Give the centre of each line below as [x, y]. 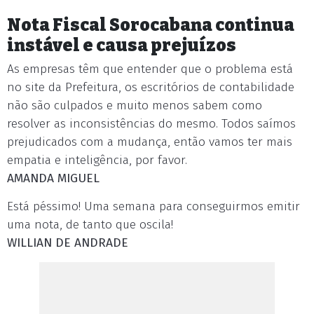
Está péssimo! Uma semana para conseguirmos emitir [153, 206]
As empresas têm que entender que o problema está [150, 69]
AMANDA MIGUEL [53, 178]
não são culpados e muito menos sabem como [135, 105]
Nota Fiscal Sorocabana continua [151, 25]
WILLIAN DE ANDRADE [68, 243]
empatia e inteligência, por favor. [97, 160]
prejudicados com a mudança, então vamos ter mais [150, 142]
